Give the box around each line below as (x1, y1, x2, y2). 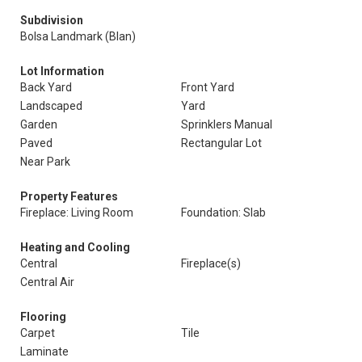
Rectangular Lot (181, 137, 262, 149)
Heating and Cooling (20, 241, 130, 254)
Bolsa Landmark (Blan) (20, 30, 136, 43)
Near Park (20, 155, 70, 168)
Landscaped (20, 99, 82, 112)
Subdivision (20, 14, 83, 27)
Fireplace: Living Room (20, 206, 133, 219)
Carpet (20, 326, 55, 339)
